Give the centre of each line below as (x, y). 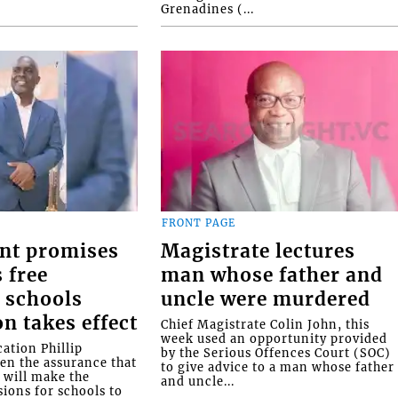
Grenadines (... (208, 9)
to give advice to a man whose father (278, 366)
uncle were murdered (266, 299)
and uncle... (198, 381)
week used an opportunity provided (275, 338)
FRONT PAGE (199, 223)
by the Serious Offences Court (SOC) (276, 352)
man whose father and (272, 275)
